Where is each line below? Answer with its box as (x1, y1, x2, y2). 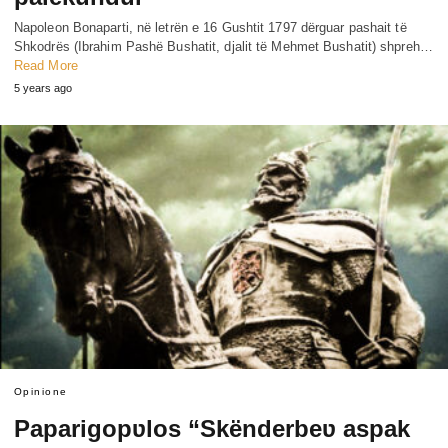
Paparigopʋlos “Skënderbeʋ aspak (14, 414, 410, 442)
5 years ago (14, 82, 72, 95)
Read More (14, 58, 78, 74)
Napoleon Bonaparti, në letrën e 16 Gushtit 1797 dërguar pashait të (14, 20, 407, 36)
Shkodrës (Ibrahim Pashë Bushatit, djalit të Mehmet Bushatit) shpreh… (14, 39, 433, 55)
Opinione (14, 385, 68, 397)
